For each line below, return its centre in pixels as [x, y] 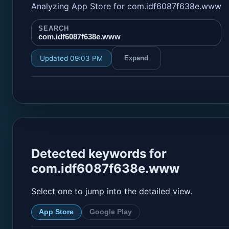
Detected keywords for [99, 153]
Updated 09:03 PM [71, 58]
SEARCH [53, 29]
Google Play [111, 212]
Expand [136, 58]
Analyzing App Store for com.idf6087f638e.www [126, 6]
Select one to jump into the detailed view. [112, 191]
